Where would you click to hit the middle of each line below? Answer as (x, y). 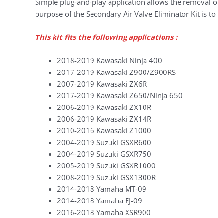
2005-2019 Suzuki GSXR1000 (106, 166)
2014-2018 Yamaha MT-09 (102, 189)
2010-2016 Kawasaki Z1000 (104, 131)
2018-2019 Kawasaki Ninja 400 (109, 61)
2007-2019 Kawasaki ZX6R (102, 84)
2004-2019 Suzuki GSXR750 (104, 154)
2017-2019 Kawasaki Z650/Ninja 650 (120, 96)
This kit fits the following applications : (106, 37)
